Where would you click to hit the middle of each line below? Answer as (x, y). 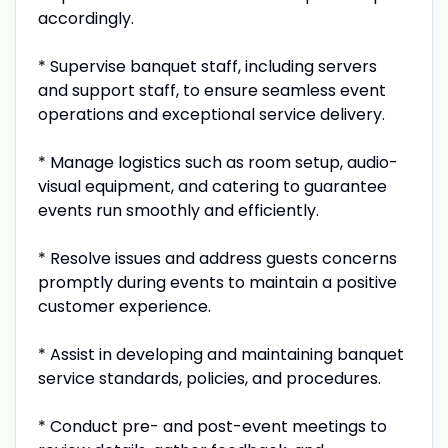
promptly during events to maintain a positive (217, 282)
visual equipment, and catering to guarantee (212, 186)
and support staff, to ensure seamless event (211, 90)
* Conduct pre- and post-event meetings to (212, 426)
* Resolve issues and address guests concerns (217, 258)
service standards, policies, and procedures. (209, 378)
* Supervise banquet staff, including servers (207, 66)
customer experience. (124, 306)
